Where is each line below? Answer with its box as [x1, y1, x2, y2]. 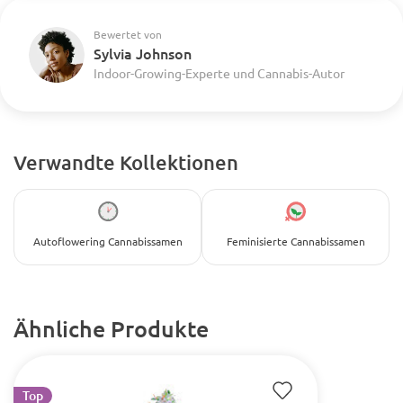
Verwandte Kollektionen [13, 150, 238, 175]
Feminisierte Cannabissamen [226, 234, 365, 248]
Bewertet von [94, 27, 162, 41]
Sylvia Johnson [94, 43, 192, 63]
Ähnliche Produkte [13, 314, 209, 343]
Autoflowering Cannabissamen [32, 234, 183, 248]
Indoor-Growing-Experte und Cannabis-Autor [94, 65, 345, 81]
